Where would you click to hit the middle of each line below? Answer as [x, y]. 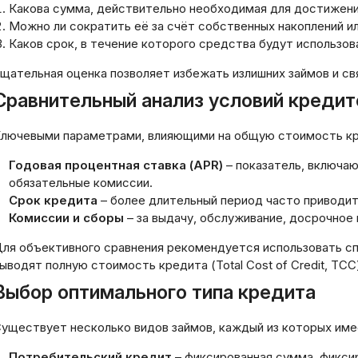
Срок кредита [53, 200]
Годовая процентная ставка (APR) [116, 165]
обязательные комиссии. [81, 183]
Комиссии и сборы [66, 218]
